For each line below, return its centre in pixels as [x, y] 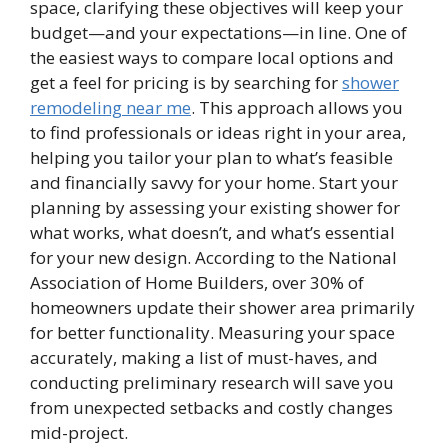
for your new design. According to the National [213, 258]
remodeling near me [110, 108]
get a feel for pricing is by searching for [186, 83]
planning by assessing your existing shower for [215, 208]
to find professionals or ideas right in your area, [218, 133]
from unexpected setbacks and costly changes [211, 408]
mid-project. [79, 433]
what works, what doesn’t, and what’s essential [212, 233]
